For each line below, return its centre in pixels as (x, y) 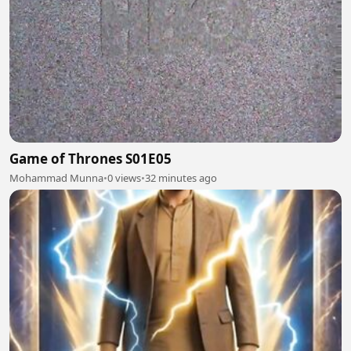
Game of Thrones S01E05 (90, 159)
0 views (124, 178)
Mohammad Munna (56, 178)
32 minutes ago (181, 178)
